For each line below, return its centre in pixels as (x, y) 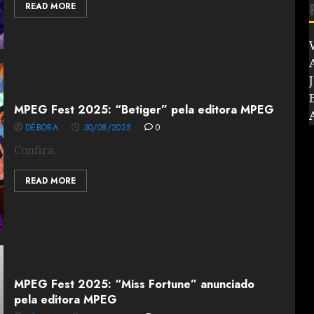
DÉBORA (41, 128)
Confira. (35, 150)
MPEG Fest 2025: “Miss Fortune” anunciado (134, 284)
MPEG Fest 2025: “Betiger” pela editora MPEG (144, 110)
